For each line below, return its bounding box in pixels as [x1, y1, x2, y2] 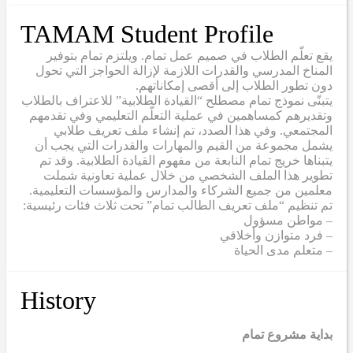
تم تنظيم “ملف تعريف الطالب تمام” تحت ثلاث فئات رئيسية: [23, 198, 333, 212]
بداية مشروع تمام [242, 327, 333, 341]
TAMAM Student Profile [20, 19, 273, 48]
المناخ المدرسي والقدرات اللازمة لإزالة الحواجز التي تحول [35, 63, 333, 77]
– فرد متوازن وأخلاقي [220, 228, 333, 242]
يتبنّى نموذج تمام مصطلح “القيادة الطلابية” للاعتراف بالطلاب [21, 93, 333, 107]
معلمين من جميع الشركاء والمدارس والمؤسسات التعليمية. [29, 183, 333, 197]
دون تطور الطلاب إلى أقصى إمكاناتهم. [136, 78, 333, 92]
